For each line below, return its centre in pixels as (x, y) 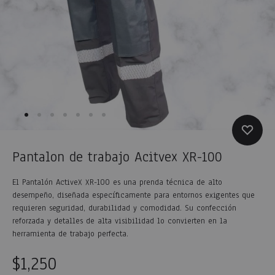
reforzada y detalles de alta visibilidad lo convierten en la (120, 221)
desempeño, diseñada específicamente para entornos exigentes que (134, 195)
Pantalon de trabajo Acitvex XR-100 (117, 157)
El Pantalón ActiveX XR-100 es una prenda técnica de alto (117, 182)
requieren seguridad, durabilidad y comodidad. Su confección (124, 208)
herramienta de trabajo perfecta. (70, 234)
